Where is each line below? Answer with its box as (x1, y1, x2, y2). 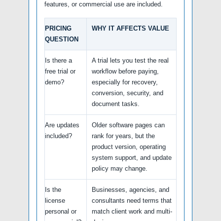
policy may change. (92, 165, 147, 173)
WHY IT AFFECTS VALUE (92, 25, 169, 33)
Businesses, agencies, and (92, 186, 169, 194)
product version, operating (92, 143, 166, 151)
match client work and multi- (92, 208, 172, 216)
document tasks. (92, 100, 140, 108)
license (45, 197, 65, 205)
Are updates (45, 121, 79, 129)
